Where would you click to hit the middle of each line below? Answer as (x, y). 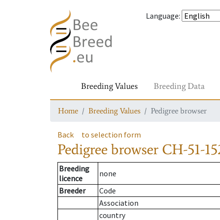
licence (71, 179)
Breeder (72, 191)
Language (162, 16)
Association (119, 203)
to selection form (111, 135)
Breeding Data (179, 86)
